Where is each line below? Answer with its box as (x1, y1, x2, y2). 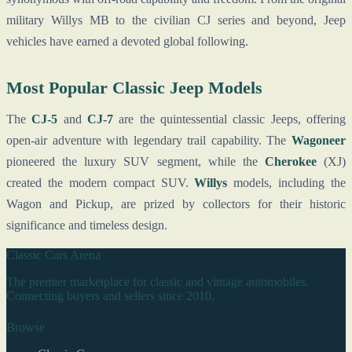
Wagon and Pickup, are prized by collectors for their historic (6, 197, 346, 211)
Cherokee (264, 155, 317, 169)
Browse (6, 320, 45, 334)
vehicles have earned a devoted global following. (6, 35, 248, 49)
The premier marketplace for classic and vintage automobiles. (6, 275, 309, 289)
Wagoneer (291, 134, 346, 148)
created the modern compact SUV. (6, 176, 195, 190)
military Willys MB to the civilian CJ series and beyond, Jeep (6, 13, 346, 27)
